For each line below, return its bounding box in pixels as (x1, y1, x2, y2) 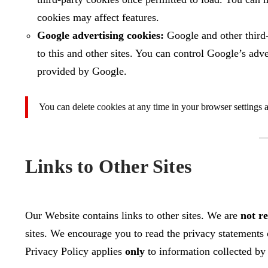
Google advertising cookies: (37, 29, 164, 41)
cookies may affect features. (37, 11, 159, 23)
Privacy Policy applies (25, 245, 125, 257)
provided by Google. (37, 65, 127, 77)
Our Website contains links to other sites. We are (25, 209, 240, 221)
